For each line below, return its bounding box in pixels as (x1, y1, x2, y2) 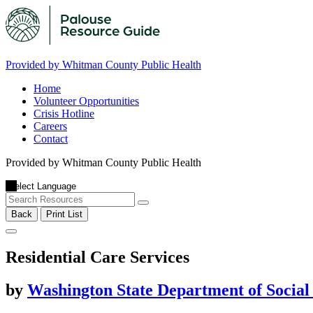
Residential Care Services (6, 247, 189, 266)
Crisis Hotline (34, 108, 94, 119)
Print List (46, 209, 82, 219)
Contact (34, 133, 68, 145)
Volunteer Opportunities (34, 95, 139, 107)
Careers (34, 120, 67, 132)
